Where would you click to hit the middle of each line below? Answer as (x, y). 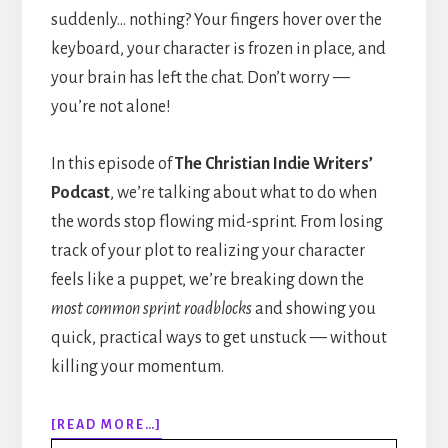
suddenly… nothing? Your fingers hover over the (216, 20)
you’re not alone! (110, 107)
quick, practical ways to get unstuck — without (218, 338)
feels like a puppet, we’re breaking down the (207, 280)
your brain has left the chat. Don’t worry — (200, 78)
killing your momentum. (137, 367)
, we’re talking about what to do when (243, 193)
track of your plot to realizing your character (207, 251)
